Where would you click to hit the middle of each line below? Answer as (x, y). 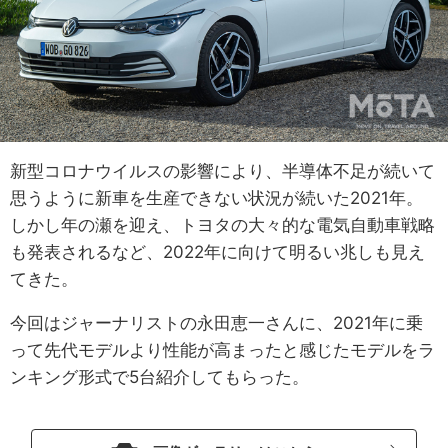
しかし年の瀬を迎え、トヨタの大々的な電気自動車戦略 (222, 225)
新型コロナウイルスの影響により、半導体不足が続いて (222, 171)
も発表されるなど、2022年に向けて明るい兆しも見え (217, 252)
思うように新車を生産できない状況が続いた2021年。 (216, 198)
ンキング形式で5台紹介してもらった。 (159, 377)
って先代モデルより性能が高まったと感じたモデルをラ (222, 350)
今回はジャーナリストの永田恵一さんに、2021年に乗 (216, 323)
